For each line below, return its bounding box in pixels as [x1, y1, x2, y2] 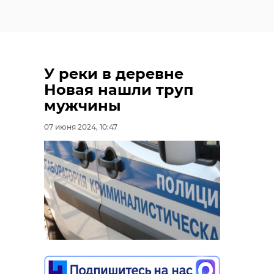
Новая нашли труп [44, 81, 193, 99]
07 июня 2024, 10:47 [44, 122, 117, 132]
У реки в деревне [44, 65, 183, 83]
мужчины [44, 97, 121, 115]
